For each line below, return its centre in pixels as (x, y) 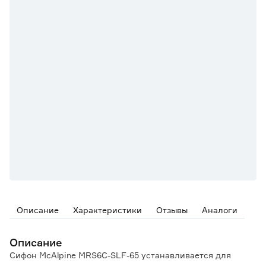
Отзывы (172, 210)
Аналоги (220, 210)
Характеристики (107, 210)
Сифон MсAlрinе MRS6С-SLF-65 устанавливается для (120, 255)
